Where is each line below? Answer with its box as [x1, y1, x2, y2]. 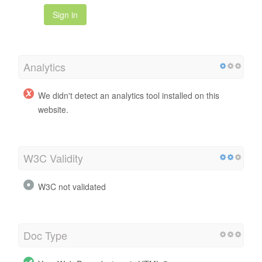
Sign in [53, 8, 78, 20]
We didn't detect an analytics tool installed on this [38, 89, 219, 101]
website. [38, 103, 68, 115]
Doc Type [23, 227, 67, 243]
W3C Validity [23, 150, 83, 166]
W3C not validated [38, 180, 106, 192]
